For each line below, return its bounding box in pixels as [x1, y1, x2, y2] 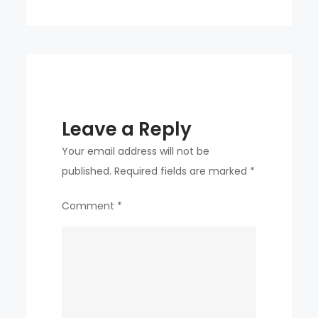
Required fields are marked [114, 164, 251, 179]
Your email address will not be [62, 144, 210, 159]
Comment [62, 199, 118, 214]
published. [62, 164, 112, 179]
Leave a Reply [62, 116, 192, 143]
